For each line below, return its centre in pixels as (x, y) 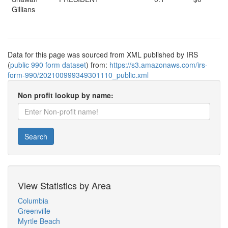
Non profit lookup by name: (66, 95)
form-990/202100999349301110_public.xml (78, 75)
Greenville (34, 211)
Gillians (23, 9)
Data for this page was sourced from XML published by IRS (103, 54)
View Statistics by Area (64, 185)
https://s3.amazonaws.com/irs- (159, 65)
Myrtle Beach (39, 221)
